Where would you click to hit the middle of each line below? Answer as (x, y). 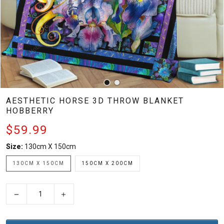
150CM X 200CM (107, 163)
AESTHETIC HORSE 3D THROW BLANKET (95, 101)
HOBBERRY (30, 111)
